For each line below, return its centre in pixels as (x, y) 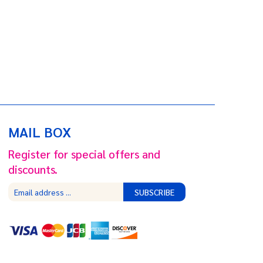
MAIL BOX (39, 131)
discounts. (33, 169)
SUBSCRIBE (155, 192)
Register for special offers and (84, 154)
